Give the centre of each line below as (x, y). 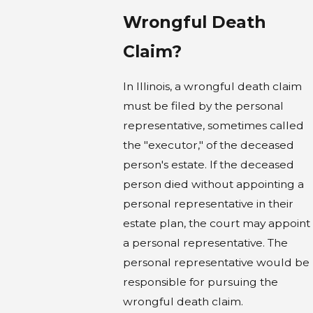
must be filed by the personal (203, 106)
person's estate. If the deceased (208, 165)
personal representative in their (208, 204)
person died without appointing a (213, 184)
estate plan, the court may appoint (216, 224)
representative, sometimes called (213, 126)
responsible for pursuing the (200, 282)
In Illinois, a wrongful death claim (212, 87)
